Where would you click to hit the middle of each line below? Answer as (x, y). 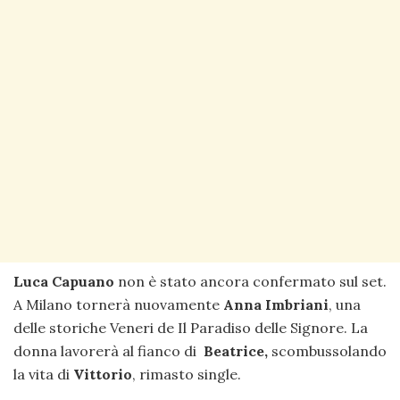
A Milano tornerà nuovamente (118, 304)
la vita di (43, 374)
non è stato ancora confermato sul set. (250, 281)
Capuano (83, 281)
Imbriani (297, 304)
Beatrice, (237, 350)
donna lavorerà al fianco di (108, 350)
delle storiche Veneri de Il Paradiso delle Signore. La (191, 327)
